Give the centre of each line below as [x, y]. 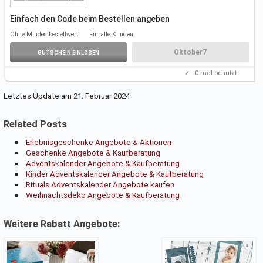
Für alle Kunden [112, 35]
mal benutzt [218, 73]
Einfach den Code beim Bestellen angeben [90, 19]
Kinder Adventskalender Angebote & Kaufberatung [115, 174]
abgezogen [163, 30]
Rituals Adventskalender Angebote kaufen [100, 185]
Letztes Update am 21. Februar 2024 [66, 96]
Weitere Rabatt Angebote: [61, 224]
